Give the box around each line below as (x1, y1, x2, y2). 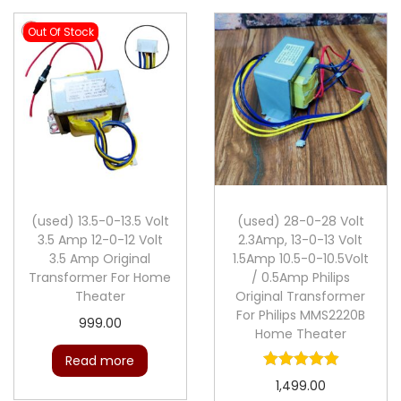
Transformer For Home (29, 268, 172, 286)
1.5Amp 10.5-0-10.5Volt (232, 249, 369, 268)
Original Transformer (235, 286, 366, 305)
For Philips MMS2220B (235, 305, 365, 324)
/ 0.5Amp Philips (251, 268, 350, 286)
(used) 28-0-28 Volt (236, 211, 364, 230)
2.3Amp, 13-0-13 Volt (238, 230, 363, 249)
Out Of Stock (28, 23, 94, 39)
